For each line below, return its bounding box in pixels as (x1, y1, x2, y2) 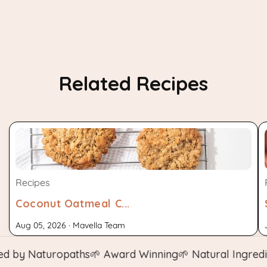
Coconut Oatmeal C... (15, 197, 130, 211)
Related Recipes (59, 71, 208, 96)
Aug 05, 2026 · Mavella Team (15, 220, 125, 231)
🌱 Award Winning (69, 247, 157, 262)
